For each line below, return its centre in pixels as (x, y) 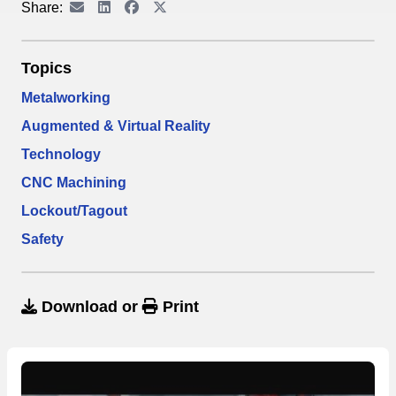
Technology (61, 154)
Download (80, 306)
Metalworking (66, 97)
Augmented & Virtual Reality (116, 126)
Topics (46, 68)
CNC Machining (74, 182)
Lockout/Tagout (74, 210)
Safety (42, 239)
